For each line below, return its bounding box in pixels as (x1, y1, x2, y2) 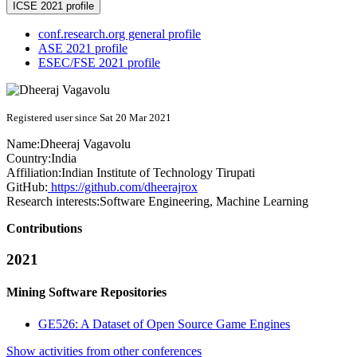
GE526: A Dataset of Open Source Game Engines (38, 316, 290, 331)
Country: (6, 151, 51, 166)
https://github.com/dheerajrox (48, 180, 198, 194)
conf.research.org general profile (38, 27, 201, 41)
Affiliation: (6, 166, 61, 180)
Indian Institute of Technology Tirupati (61, 166, 255, 180)
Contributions (6, 222, 82, 236)
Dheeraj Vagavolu (40, 137, 131, 151)
